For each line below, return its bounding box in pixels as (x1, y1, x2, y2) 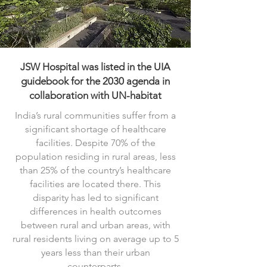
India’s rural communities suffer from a (15, 110, 176, 121)
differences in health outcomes (29, 206, 162, 217)
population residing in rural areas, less (15, 151, 176, 162)
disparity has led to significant (32, 192, 159, 203)
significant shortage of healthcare (24, 123, 166, 135)
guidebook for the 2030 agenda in (21, 75, 170, 87)
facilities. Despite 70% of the (35, 137, 156, 148)
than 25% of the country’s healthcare (20, 164, 171, 176)
